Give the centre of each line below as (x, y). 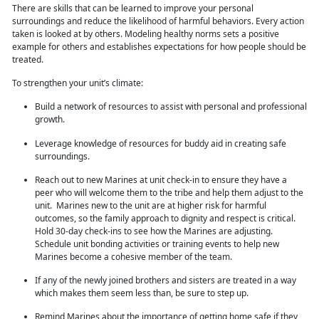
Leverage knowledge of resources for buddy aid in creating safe (161, 144)
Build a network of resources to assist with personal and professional (171, 107)
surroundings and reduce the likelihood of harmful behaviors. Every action (158, 21)
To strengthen (41, 83)
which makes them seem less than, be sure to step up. (143, 293)
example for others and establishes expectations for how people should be (159, 47)
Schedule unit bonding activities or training (120, 244)
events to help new (242, 244)
